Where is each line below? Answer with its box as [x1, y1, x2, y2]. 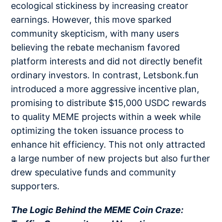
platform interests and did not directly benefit [11, 56, 203, 67]
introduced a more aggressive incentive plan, [11, 84, 200, 95]
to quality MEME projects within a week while [11, 111, 201, 122]
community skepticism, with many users [11, 28, 179, 39]
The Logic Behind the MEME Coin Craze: [11, 205, 184, 216]
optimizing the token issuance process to [11, 125, 184, 136]
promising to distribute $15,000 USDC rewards [11, 98, 207, 109]
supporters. [11, 181, 60, 192]
